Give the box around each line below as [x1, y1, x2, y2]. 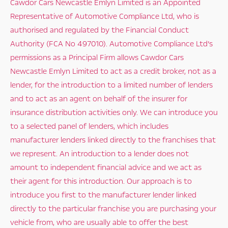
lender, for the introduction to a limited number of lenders [10, 80, 213, 91]
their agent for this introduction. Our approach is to [10, 176, 192, 187]
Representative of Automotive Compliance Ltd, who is [10, 11, 199, 22]
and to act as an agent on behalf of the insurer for [10, 94, 187, 104]
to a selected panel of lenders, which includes [10, 121, 168, 132]
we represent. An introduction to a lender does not [10, 149, 189, 159]
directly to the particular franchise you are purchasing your [10, 204, 216, 214]
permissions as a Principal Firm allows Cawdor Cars [10, 52, 184, 63]
